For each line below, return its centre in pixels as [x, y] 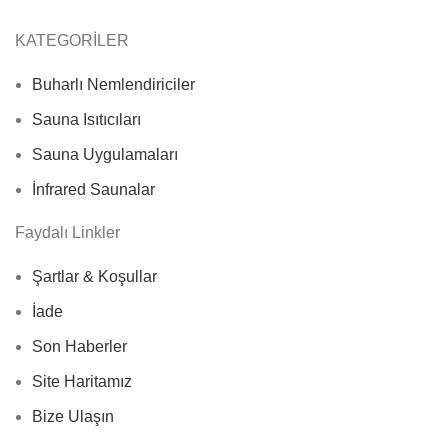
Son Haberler [79, 346]
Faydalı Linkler [67, 232]
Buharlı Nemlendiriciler [113, 84]
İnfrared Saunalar [93, 189]
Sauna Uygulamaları [105, 154]
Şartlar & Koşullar [94, 276]
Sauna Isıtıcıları [86, 119]
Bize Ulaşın [73, 416]
